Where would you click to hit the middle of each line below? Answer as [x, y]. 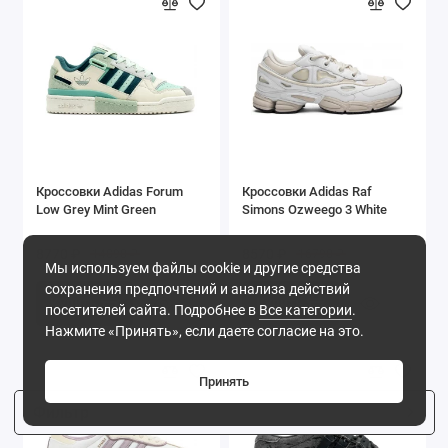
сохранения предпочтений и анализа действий [197, 289]
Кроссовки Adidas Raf [307, 191]
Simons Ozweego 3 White [314, 209]
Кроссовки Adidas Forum [109, 191]
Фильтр [60, 412]
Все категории [305, 310]
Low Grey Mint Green [96, 209]
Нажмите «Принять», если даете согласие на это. [204, 331]
